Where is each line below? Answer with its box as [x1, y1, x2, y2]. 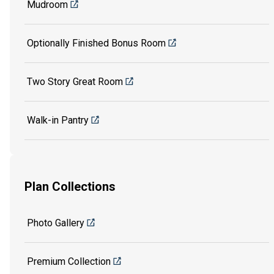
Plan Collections [24, 179, 116, 194]
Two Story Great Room [27, 75, 123, 87]
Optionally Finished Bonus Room [27, 37, 166, 49]
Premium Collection [27, 256, 111, 268]
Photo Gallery [27, 217, 84, 229]
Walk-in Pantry [27, 114, 89, 126]
